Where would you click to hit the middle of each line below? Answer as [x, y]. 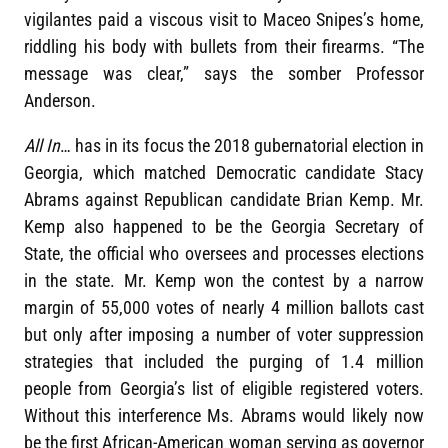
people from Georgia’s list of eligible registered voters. [224, 389]
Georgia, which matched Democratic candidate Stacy [224, 173]
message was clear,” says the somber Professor [224, 74]
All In [42, 146]
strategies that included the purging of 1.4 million [224, 362]
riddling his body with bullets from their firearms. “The [224, 47]
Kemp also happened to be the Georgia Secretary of [224, 227]
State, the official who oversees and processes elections [224, 254]
